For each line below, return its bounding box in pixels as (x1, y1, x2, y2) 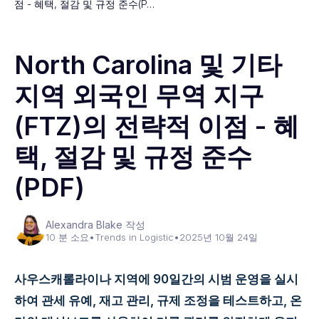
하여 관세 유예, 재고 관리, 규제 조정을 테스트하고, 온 (14, 293, 302, 308)
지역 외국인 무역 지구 (14, 80, 264, 111)
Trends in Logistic (95, 231, 174, 243)
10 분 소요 (46, 231, 89, 243)
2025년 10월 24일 (179, 231, 258, 243)
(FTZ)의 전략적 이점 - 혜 (14, 110, 299, 142)
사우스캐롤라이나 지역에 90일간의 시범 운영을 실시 (14, 272, 298, 286)
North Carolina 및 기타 (14, 49, 282, 80)
